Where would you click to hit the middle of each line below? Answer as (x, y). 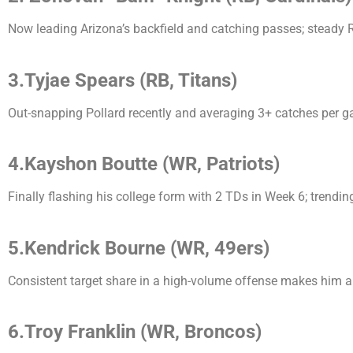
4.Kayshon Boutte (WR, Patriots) (144, 164)
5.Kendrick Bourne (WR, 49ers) (139, 248)
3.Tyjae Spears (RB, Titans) (123, 80)
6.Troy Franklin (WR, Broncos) (135, 331)
